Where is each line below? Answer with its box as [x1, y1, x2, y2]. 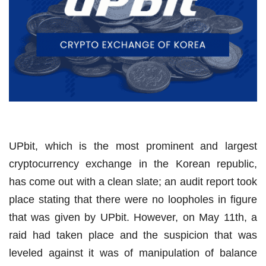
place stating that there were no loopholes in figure [9, 194, 257, 206]
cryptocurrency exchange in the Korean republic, [9, 158, 257, 170]
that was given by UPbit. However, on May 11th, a [9, 211, 257, 224]
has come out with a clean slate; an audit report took [9, 176, 257, 188]
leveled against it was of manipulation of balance [9, 247, 257, 259]
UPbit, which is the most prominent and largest [9, 140, 257, 153]
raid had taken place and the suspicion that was [9, 229, 257, 242]
